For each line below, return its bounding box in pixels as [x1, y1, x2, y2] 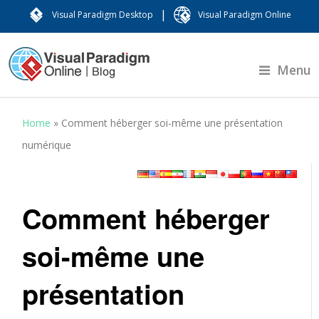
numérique [22, 138, 72, 152]
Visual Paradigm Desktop [52, 9, 153, 21]
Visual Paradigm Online [198, 9, 291, 21]
